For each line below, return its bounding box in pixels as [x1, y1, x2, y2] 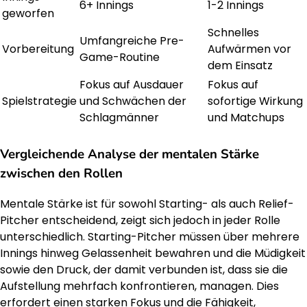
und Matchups [208, 110, 284, 126]
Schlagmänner [79, 110, 159, 126]
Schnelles [208, 25, 259, 41]
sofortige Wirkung [208, 93, 303, 110]
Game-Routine [79, 49, 160, 66]
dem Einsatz [208, 58, 273, 74]
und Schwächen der [79, 93, 186, 110]
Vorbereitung [2, 41, 74, 58]
